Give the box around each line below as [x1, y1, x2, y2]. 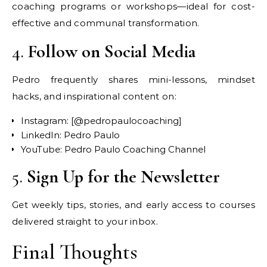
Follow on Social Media [28, 40, 195, 63]
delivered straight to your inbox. [12, 215, 158, 227]
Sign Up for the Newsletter [27, 165, 220, 188]
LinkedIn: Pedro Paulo [21, 129, 120, 141]
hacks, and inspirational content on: [12, 90, 176, 102]
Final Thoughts [12, 238, 138, 265]
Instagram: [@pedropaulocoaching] [21, 114, 182, 126]
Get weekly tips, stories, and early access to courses [12, 198, 255, 210]
